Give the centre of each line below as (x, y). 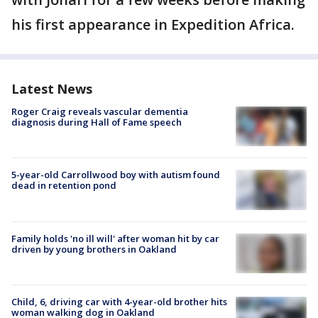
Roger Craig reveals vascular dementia (100, 112)
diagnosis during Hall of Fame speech (97, 122)
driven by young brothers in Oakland (94, 249)
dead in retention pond (64, 186)
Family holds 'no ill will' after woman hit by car (115, 238)
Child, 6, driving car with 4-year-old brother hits (119, 301)
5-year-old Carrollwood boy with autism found (116, 175)
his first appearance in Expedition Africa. (155, 25)
